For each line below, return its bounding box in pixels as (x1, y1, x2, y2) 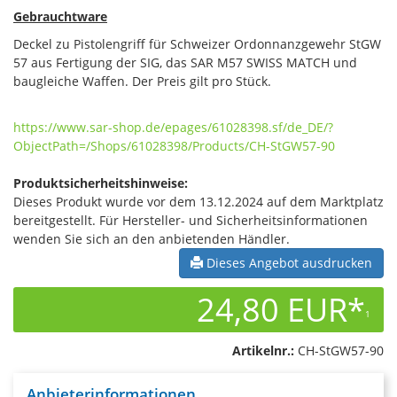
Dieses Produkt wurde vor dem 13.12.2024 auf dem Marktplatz (13, 193, 384, 210)
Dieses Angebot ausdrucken (203, 254, 372, 271)
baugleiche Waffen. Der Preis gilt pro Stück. (13, 73, 271, 90)
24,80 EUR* (197, 288, 365, 331)
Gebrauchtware (13, 8, 107, 25)
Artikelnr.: (232, 342, 294, 359)
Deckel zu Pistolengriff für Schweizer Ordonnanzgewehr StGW (13, 35, 381, 52)
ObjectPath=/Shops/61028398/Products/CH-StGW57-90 (13, 137, 335, 154)
